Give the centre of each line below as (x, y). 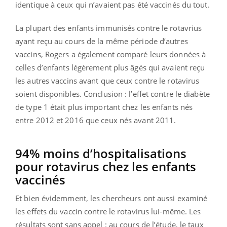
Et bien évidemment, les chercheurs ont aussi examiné (111, 198)
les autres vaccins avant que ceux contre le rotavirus (107, 80)
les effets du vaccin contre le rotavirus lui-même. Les (108, 211)
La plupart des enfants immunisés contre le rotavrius (109, 28)
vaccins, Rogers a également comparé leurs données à (111, 54)
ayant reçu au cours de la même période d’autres (102, 41)
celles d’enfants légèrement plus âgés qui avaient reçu (110, 67)
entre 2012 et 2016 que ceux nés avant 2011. (96, 120)
